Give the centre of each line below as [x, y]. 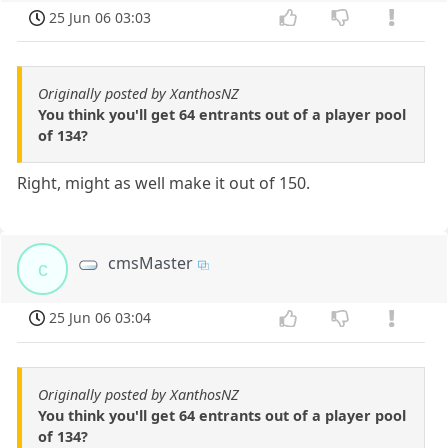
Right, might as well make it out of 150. [164, 183]
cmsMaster [151, 263]
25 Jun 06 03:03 [100, 17]
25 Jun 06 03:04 [100, 318]
